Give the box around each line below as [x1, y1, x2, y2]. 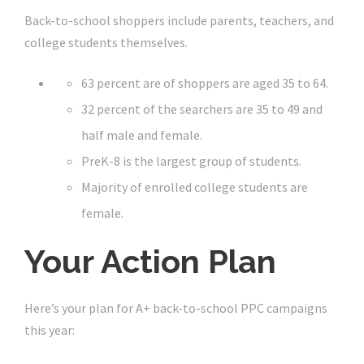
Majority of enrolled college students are [81, 179, 308, 196]
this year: [24, 322, 75, 339]
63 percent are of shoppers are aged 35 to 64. [81, 75, 328, 92]
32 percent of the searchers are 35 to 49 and [81, 101, 323, 118]
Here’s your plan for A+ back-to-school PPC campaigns [24, 300, 327, 317]
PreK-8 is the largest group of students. [81, 153, 301, 170]
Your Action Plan [24, 242, 276, 281]
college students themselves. [24, 34, 188, 51]
